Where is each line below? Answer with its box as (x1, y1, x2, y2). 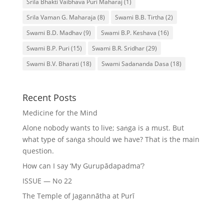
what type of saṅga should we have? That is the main (22, 134, 199, 144)
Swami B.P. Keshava (100, 28, 156, 37)
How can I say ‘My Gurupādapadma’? (22, 161, 144, 171)
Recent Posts (22, 91, 76, 104)
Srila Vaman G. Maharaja (26, 13, 96, 22)
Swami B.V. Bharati (26, 59, 79, 68)
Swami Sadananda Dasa (101, 59, 169, 68)
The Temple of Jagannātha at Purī (22, 191, 134, 201)
